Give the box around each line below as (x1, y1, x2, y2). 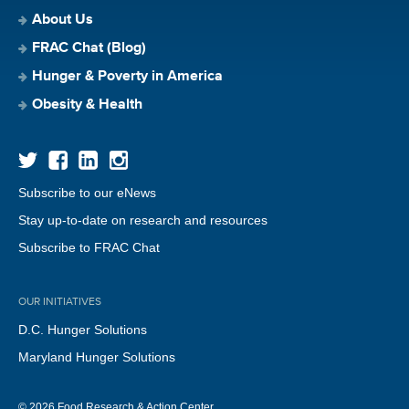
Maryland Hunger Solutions (18, 349, 175, 364)
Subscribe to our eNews (18, 184, 156, 200)
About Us (32, 12, 93, 27)
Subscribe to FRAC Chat (18, 239, 160, 255)
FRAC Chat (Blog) (32, 40, 146, 56)
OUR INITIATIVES (18, 296, 101, 308)
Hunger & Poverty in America (32, 68, 223, 84)
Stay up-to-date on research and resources (18, 212, 267, 227)
